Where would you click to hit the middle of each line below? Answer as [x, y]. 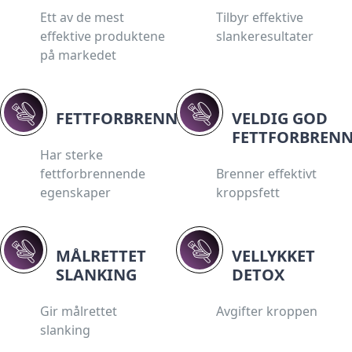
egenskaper [75, 192]
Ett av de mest [82, 17]
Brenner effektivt [266, 173]
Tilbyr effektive [260, 17]
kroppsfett [248, 192]
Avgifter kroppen [267, 311]
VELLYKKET [273, 255]
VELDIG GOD [280, 118]
